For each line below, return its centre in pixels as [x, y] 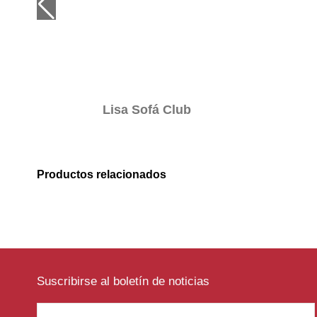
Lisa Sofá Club [146, 110]
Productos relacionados [102, 174]
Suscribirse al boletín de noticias [123, 281]
